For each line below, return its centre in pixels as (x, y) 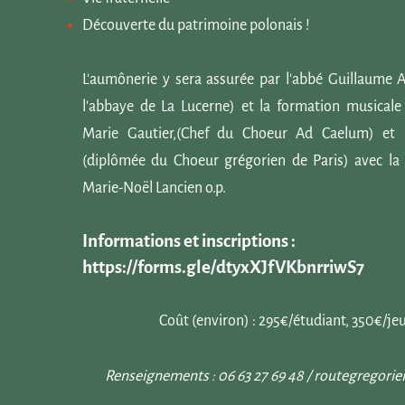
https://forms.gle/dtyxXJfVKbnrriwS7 (223, 267)
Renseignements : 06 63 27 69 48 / (209, 376)
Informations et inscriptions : (189, 241)
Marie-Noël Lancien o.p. (154, 188)
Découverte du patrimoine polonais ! (196, 25)
